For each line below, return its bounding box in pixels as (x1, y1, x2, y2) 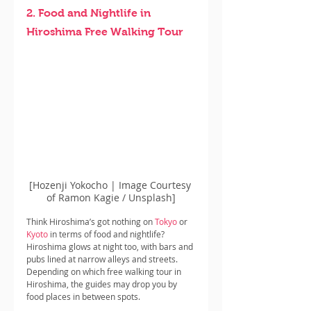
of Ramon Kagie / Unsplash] (47, 190, 176, 204)
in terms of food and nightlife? (48, 228, 167, 239)
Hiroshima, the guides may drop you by (26, 278, 179, 289)
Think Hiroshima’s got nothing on (26, 215, 155, 227)
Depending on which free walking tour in (26, 265, 183, 277)
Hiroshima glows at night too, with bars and (26, 240, 195, 252)
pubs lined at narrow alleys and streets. (26, 253, 180, 264)
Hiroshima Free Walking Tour (26, 25, 183, 37)
